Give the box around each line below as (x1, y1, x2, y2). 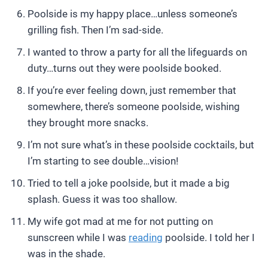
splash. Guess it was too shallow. (28, 193, 177, 205)
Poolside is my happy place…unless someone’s (28, 8, 237, 20)
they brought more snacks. (28, 117, 148, 129)
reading (129, 232, 163, 243)
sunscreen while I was (28, 232, 129, 243)
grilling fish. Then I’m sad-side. (28, 24, 163, 36)
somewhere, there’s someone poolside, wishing (28, 100, 240, 112)
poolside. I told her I (163, 232, 255, 243)
